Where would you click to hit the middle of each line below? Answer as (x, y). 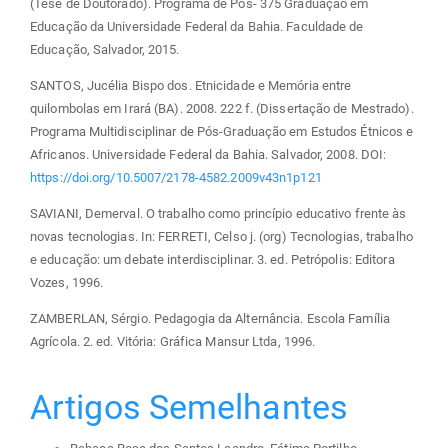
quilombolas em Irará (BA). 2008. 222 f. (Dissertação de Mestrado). (222, 108)
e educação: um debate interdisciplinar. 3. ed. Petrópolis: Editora (212, 259)
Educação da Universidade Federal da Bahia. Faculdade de (197, 26)
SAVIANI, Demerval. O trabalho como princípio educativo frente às (218, 213)
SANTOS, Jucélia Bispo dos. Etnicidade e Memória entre (191, 85)
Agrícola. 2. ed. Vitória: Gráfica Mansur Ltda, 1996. (173, 341)
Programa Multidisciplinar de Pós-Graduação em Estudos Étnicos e (222, 131)
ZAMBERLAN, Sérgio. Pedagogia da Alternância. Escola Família (210, 318)
